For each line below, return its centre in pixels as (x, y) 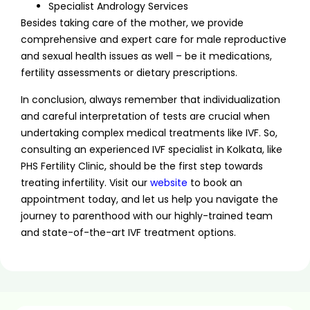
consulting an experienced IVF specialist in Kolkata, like (152, 149)
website (169, 182)
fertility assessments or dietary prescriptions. (129, 73)
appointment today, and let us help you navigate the (149, 199)
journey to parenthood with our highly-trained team (147, 216)
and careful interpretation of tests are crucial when (145, 116)
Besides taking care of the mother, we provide (132, 23)
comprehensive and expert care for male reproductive (154, 40)
